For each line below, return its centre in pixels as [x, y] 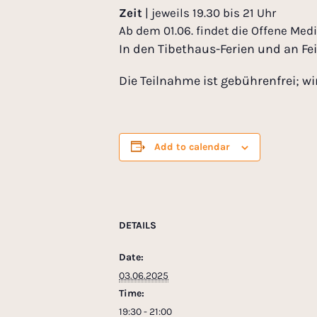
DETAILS [138, 226]
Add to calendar [192, 147]
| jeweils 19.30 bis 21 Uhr [209, 13]
